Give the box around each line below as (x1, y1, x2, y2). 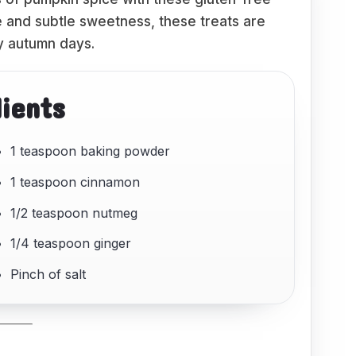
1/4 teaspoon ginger (10, 235, 132, 252)
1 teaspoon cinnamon (10, 173, 141, 190)
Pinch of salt (10, 266, 87, 283)
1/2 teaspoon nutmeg (10, 204, 138, 221)
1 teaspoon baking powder (10, 143, 171, 159)
